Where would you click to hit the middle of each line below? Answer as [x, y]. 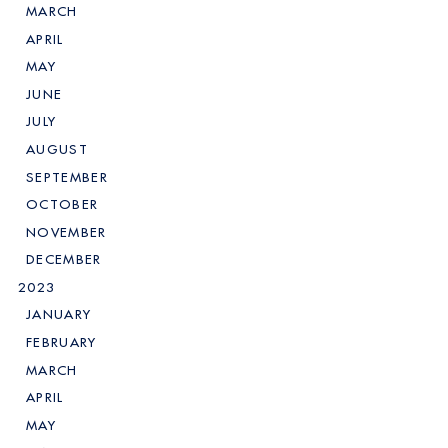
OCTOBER [62, 205]
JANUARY [59, 315]
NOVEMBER [66, 232]
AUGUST [57, 150]
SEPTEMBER [67, 177]
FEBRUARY [61, 342]
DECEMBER [64, 260]
